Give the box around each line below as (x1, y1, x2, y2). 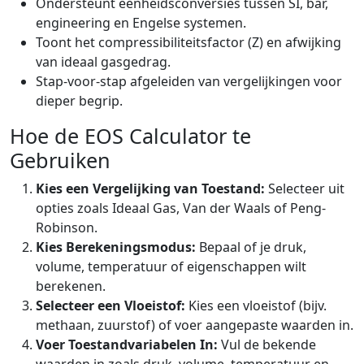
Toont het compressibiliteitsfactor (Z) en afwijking (36, 33, 341, 51)
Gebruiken (10, 146, 110, 174)
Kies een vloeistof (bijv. (185, 297, 327, 314)
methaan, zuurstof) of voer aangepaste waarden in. (36, 316, 353, 334)
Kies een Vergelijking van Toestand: (36, 180, 265, 197)
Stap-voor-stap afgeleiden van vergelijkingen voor (36, 72, 342, 90)
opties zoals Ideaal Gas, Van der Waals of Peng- (36, 199, 326, 217)
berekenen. (36, 277, 106, 295)
